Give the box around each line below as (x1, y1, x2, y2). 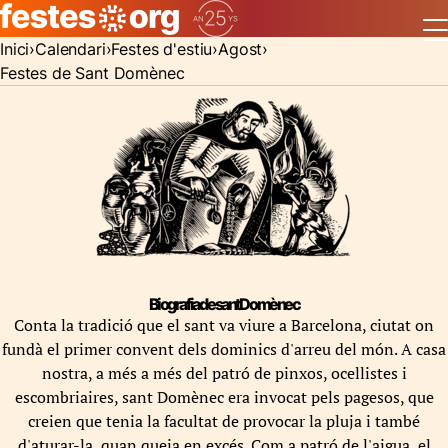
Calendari (35, 39, 106, 59)
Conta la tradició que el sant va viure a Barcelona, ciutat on (14, 314, 434, 336)
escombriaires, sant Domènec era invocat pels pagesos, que (14, 386, 434, 408)
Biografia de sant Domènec (148, 294, 300, 314)
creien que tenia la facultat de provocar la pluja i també (28, 410, 420, 432)
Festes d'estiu (111, 39, 213, 59)
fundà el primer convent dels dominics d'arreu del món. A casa (2, 338, 446, 360)
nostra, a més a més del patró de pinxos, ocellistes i (41, 362, 407, 384)
